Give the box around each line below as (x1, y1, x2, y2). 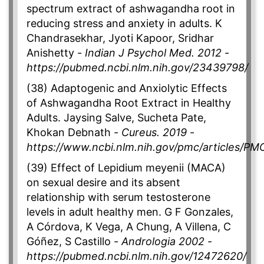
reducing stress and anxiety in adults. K (27, 17, 222, 30)
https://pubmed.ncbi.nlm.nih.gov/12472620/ (27, 250, 246, 263)
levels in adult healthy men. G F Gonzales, (27, 206, 233, 219)
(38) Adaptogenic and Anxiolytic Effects (27, 82, 227, 95)
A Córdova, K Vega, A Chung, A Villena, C (27, 220, 231, 233)
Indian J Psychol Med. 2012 (85, 47, 222, 60)
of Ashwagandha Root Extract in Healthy (27, 97, 231, 110)
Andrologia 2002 (121, 235, 204, 248)
